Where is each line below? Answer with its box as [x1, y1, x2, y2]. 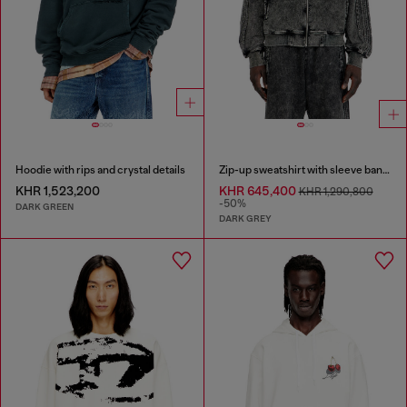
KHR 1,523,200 [15, 183, 100, 198]
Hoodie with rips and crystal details [15, 163, 185, 176]
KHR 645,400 [218, 183, 299, 198]
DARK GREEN [15, 201, 74, 213]
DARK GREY [218, 213, 272, 225]
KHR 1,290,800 [298, 184, 373, 198]
